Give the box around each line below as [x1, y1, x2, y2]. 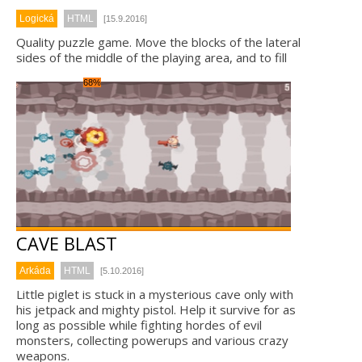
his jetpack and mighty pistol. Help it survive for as [16, 301, 296, 318]
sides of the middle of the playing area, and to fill [16, 49, 287, 65]
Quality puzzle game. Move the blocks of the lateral [16, 34, 301, 50]
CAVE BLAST [16, 231, 117, 255]
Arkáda [19, 265, 51, 276]
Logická [19, 13, 54, 24]
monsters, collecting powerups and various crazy [16, 332, 288, 348]
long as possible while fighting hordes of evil [16, 317, 262, 333]
